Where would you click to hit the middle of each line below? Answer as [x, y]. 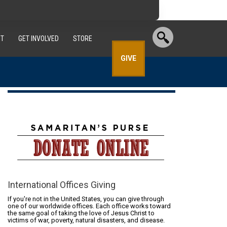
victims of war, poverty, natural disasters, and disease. [86, 220]
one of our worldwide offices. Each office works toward [89, 206]
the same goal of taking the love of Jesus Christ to [81, 213]
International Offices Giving [62, 185]
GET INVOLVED [39, 39]
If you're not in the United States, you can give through [86, 199]
